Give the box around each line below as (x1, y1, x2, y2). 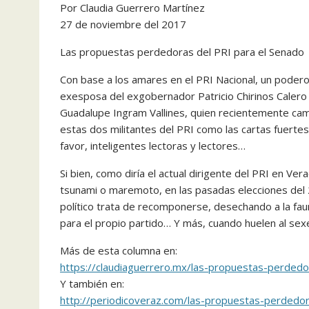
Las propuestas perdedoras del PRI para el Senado (60, 45, 304, 59)
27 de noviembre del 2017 (60, 17, 186, 31)
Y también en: (60, 277, 124, 290)
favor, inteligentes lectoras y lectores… (60, 139, 246, 152)
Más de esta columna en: (60, 243, 177, 257)
